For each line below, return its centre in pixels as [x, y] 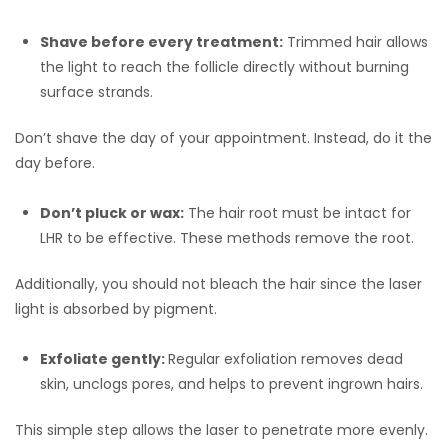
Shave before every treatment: [161, 42]
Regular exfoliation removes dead [285, 359]
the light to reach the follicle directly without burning [224, 67]
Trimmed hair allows [355, 42]
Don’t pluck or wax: [112, 213]
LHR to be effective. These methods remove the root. [227, 238]
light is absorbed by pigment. [116, 309]
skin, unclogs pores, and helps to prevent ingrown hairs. [231, 384]
